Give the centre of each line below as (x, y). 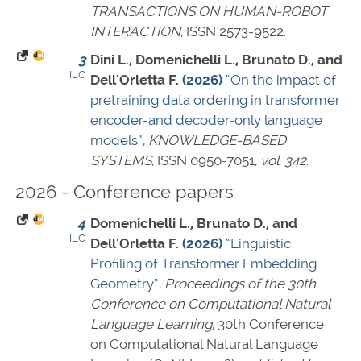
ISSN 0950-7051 (206, 161)
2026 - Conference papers (124, 192)
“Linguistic (258, 244)
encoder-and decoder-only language (206, 120)
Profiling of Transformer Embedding (203, 264)
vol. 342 (283, 161)
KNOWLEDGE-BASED (217, 141)
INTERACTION (135, 32)
